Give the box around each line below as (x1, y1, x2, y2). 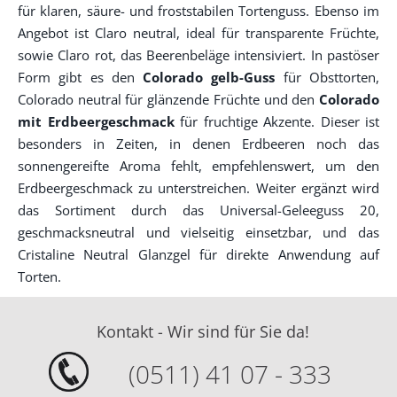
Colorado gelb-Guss (143, 68, 276, 86)
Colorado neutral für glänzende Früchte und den (18, 90, 319, 108)
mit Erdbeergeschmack (18, 113, 175, 130)
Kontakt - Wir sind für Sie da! (97, 321, 309, 342)
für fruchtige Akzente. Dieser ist (174, 113, 379, 130)
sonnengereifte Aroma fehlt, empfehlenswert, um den (18, 157, 379, 175)
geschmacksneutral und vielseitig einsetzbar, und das (18, 223, 379, 241)
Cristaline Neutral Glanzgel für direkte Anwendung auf (18, 245, 379, 263)
